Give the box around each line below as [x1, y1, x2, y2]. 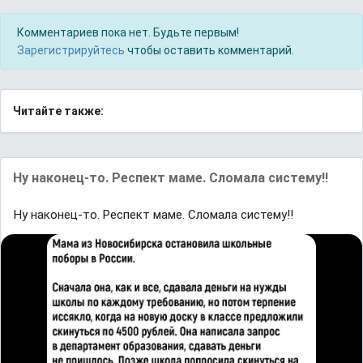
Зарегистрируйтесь [17, 44, 125, 57]
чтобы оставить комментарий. [125, 44, 294, 57]
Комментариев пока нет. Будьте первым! [17, 26, 239, 39]
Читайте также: [13, 105, 104, 117]
